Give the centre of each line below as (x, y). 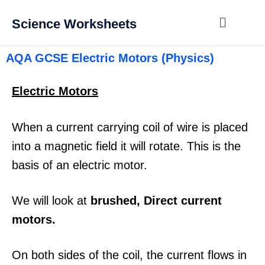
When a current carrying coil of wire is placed (130, 127)
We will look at (51, 201)
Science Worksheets (74, 24)
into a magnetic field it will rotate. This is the (126, 146)
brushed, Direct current (156, 201)
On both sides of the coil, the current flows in (129, 255)
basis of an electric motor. (80, 165)
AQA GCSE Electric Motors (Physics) (110, 58)
